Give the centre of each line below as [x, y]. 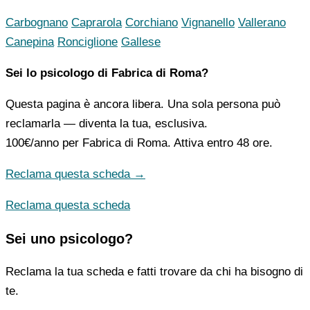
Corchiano [152, 23]
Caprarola [97, 23]
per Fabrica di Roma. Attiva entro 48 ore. [166, 143]
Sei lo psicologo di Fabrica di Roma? [107, 73]
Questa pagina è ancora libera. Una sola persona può [143, 104]
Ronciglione [88, 42]
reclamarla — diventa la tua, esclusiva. [107, 124]
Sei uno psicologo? [69, 239]
